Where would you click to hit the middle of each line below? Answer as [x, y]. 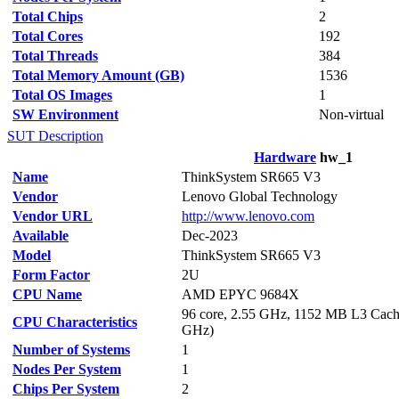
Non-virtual [351, 114]
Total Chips [48, 16]
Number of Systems [71, 350]
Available [41, 236]
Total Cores [48, 36]
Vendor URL [53, 216]
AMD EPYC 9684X [240, 294]
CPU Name [47, 294]
